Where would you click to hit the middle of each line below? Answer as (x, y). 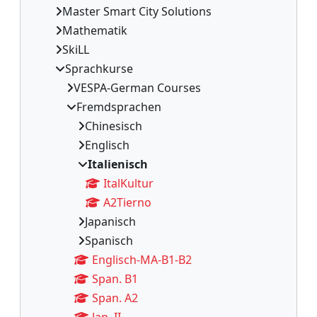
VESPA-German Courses (137, 87)
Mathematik (95, 30)
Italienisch (118, 164)
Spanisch (109, 240)
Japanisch (110, 221)
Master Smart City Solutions (137, 11)
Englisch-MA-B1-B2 (142, 259)
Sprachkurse (99, 68)
